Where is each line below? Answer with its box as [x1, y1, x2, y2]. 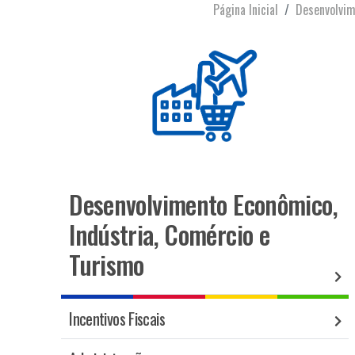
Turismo [69, 245, 144, 283]
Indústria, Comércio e [69, 215, 270, 253]
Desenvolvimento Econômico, [69, 185, 338, 223]
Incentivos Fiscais [69, 305, 165, 330]
